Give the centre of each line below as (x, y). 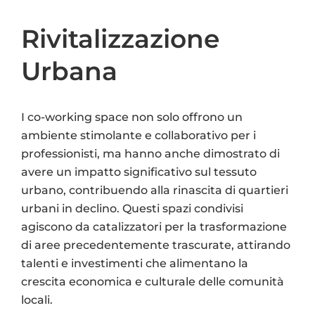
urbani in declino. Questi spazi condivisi (132, 208)
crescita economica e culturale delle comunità (153, 281)
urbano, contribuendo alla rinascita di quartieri (155, 190)
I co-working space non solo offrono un (132, 117)
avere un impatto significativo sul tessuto (139, 172)
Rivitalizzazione (120, 38)
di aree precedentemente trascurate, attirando (156, 245)
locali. (37, 300)
